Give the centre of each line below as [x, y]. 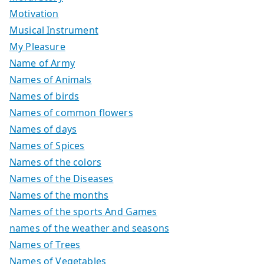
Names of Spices [47, 145]
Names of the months [59, 195]
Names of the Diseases [62, 178]
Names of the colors [56, 162]
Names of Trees [45, 244]
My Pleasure [37, 46]
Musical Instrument [54, 30]
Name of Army [42, 63]
